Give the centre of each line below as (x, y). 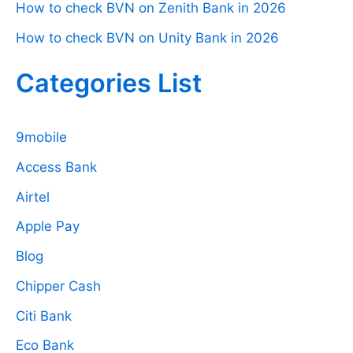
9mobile (41, 137)
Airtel (33, 197)
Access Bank (56, 167)
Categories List (109, 83)
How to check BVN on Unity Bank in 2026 (147, 37)
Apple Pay (48, 227)
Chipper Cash (58, 286)
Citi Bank (44, 316)
